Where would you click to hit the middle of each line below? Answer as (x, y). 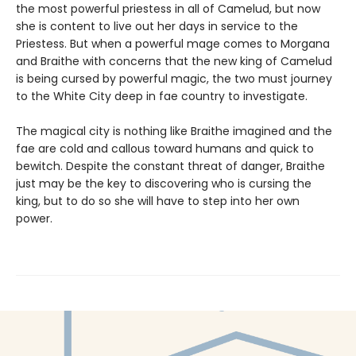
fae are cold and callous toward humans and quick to (165, 148)
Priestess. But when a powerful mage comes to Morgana (173, 43)
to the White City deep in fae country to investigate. (162, 96)
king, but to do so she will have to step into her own (158, 201)
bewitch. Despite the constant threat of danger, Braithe (170, 166)
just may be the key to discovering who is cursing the (164, 183)
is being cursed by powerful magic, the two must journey (174, 78)
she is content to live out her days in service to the (157, 26)
